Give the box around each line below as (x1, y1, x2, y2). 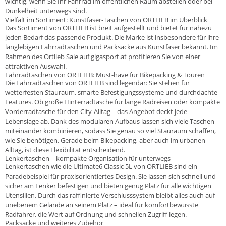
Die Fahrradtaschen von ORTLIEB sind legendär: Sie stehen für (5, 78, 190, 87)
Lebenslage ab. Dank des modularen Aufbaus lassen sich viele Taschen (5, 116, 214, 126)
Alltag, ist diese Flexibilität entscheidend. (5, 145, 125, 154)
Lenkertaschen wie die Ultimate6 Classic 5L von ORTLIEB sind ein (5, 161, 197, 171)
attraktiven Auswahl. (5, 61, 67, 71)
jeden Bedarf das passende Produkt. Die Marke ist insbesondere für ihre (5, 32, 219, 42)
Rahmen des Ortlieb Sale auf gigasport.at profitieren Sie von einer (5, 51, 200, 61)
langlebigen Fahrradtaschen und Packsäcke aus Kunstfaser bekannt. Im (5, 42, 218, 51)
